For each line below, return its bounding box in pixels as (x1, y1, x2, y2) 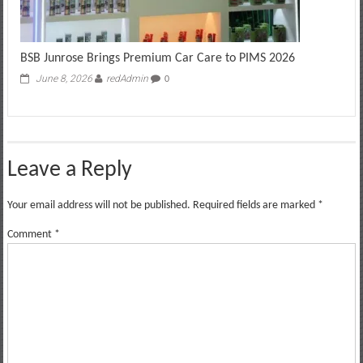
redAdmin (105, 73, 148, 85)
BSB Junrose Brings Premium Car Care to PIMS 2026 (19, 52, 295, 66)
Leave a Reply (6, 159, 132, 182)
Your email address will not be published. (6, 199, 190, 212)
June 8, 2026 (35, 73, 92, 85)
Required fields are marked (192, 199, 318, 212)
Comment (6, 228, 54, 241)
